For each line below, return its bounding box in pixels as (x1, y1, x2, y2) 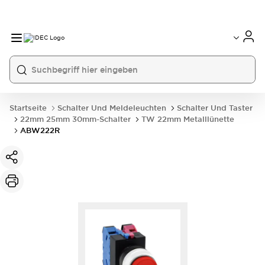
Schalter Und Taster (177, 103, 253, 113)
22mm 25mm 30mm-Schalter (20, 114, 131, 124)
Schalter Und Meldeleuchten (57, 103, 166, 113)
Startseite (9, 103, 47, 113)
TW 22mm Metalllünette (141, 114, 234, 124)
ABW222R (20, 125, 60, 135)
